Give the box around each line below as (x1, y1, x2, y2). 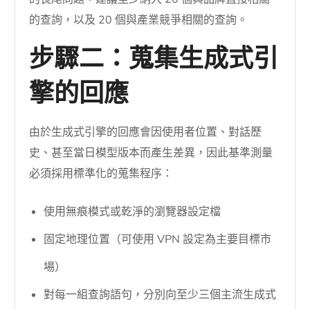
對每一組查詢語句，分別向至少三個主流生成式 (44, 286, 277, 302)
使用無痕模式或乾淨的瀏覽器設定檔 (44, 203, 221, 219)
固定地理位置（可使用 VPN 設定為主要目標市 (44, 231, 272, 247)
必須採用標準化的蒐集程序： (29, 165, 174, 181)
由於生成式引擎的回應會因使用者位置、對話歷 (29, 124, 262, 140)
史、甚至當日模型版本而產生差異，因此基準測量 (29, 145, 273, 161)
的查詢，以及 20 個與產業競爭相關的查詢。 (29, 12, 248, 28)
